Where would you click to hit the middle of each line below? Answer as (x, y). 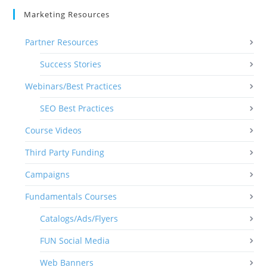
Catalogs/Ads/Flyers (79, 218)
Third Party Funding (65, 152)
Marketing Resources (67, 14)
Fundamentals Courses (71, 196)
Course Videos (54, 130)
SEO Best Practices (77, 108)
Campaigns (48, 174)
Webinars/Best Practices (74, 86)
